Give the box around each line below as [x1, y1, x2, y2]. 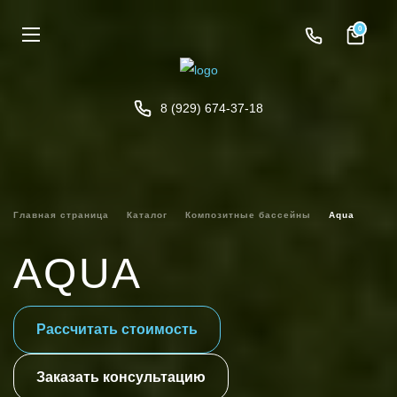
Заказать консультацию [36, 370, 206, 385]
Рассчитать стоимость [36, 322, 198, 337]
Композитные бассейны [185, 210, 311, 220]
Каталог [127, 210, 167, 220]
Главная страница [13, 210, 109, 220]
